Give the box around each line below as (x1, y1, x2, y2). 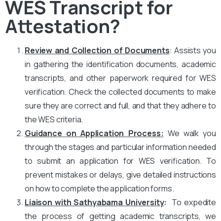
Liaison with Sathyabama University (25, 196, 164, 208)
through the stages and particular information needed (25, 141, 216, 152)
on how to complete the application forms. (25, 183, 174, 194)
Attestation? (5, 12, 120, 38)
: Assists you (169, 44, 217, 56)
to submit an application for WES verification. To (25, 155, 216, 166)
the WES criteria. (25, 113, 83, 125)
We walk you (163, 127, 216, 139)
